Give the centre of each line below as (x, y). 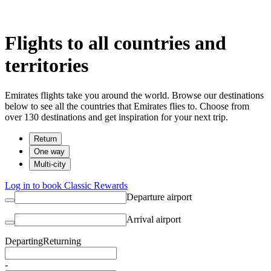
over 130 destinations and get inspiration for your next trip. (116, 117)
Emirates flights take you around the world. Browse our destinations (134, 95)
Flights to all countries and (116, 43)
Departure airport (159, 197)
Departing (24, 241)
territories (47, 66)
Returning (62, 241)
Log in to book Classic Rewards (66, 185)
